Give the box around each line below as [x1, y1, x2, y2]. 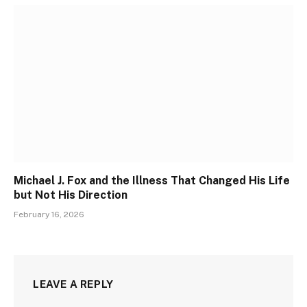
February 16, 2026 [14, 209, 84, 219]
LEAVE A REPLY [33, 278, 114, 290]
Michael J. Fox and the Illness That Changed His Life [14, 173, 290, 187]
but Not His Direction [14, 188, 127, 201]
